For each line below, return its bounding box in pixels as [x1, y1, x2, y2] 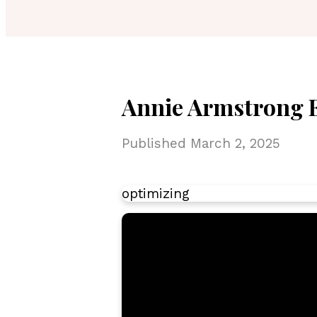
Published [122, 135, 190, 152]
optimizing [122, 185, 190, 202]
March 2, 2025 [190, 135, 280, 152]
